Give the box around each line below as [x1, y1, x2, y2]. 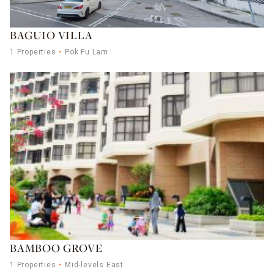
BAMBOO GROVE [10, 243, 103, 255]
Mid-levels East [65, 260, 124, 269]
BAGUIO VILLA [10, 30, 93, 42]
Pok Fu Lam [65, 47, 109, 56]
